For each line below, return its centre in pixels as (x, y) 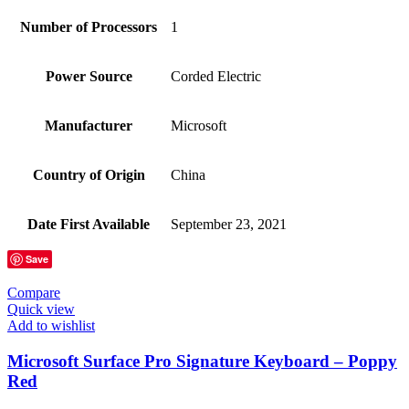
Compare (34, 293)
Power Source (89, 77)
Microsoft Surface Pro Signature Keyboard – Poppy (202, 362)
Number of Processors (89, 27)
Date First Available (89, 225)
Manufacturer (89, 126)
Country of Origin (89, 175)
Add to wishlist (51, 326)
